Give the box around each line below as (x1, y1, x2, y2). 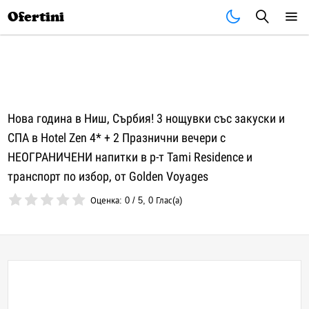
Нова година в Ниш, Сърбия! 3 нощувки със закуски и (8, 111, 286, 126)
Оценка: (90, 195, 126, 206)
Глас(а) (153, 195, 183, 206)
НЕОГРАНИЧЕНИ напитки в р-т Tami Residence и (8, 150, 253, 164)
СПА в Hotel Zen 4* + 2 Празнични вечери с (8, 130, 226, 145)
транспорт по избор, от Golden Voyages (8, 169, 209, 183)
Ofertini (8, 9, 65, 25)
